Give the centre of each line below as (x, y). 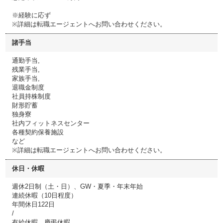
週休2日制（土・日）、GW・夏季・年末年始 (77, 186)
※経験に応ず (31, 15)
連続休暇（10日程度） (45, 195)
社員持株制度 (31, 96)
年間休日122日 (33, 204)
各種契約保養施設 (38, 132)
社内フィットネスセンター (51, 123)
